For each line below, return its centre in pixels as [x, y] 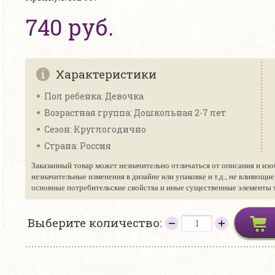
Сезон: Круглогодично [95, 129]
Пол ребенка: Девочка [94, 96]
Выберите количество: [96, 223]
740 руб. [70, 27]
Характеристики [106, 74]
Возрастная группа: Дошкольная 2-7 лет [135, 113]
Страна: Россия [78, 146]
